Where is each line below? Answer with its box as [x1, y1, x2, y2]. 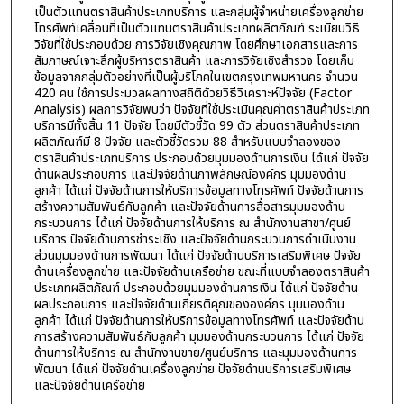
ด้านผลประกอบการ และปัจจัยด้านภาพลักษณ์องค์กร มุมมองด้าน [33, 164, 346, 184]
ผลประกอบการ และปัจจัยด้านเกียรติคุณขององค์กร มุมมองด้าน [33, 294, 344, 314]
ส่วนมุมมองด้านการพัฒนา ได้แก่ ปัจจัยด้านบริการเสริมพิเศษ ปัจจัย [33, 245, 361, 265]
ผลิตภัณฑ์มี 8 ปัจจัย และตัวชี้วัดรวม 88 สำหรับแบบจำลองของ [33, 132, 341, 151]
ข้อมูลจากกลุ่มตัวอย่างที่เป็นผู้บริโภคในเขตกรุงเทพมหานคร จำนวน [33, 67, 358, 87]
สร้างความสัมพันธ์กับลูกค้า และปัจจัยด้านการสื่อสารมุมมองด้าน [33, 197, 345, 216]
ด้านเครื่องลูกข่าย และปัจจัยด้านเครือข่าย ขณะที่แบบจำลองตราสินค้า [33, 262, 370, 281]
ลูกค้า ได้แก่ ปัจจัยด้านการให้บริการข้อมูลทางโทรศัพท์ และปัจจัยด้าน [33, 310, 364, 330]
